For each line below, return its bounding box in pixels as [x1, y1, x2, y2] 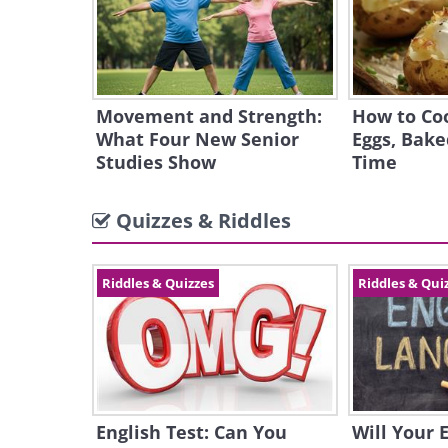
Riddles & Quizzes [102, 274, 214, 292]
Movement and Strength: [96, 104, 322, 128]
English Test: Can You [96, 420, 287, 444]
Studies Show [96, 150, 216, 174]
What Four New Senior [96, 127, 299, 151]
